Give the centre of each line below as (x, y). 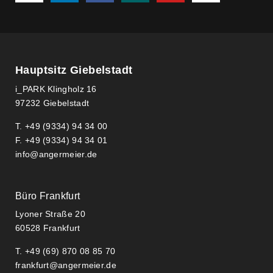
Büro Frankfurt (48, 196)
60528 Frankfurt (48, 228)
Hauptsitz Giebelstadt (74, 70)
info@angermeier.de (56, 154)
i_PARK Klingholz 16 (56, 89)
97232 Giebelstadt (52, 103)
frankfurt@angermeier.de (66, 265)
